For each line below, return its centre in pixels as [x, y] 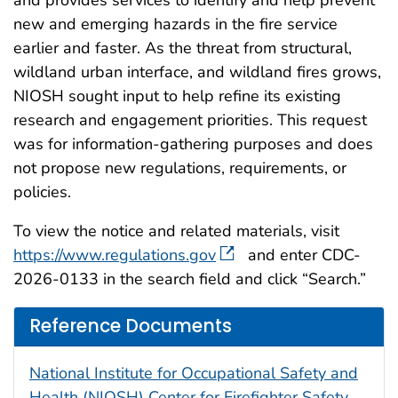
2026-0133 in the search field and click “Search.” [190, 279]
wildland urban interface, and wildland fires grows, [197, 72]
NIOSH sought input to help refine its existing [177, 96]
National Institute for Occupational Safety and [194, 373]
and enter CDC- [300, 255]
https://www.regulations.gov [115, 255]
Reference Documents [131, 326]
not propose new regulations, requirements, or [180, 167]
